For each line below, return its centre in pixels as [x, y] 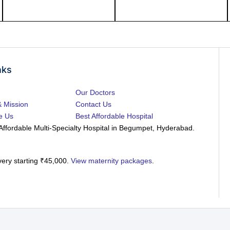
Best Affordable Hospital [114, 116]
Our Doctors [95, 93]
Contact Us [94, 104]
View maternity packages [112, 161]
